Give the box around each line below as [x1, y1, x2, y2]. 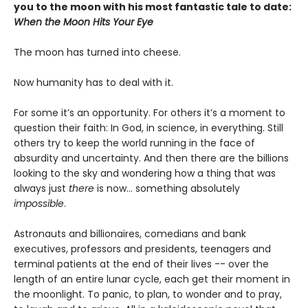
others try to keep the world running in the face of [14, 136, 255, 151]
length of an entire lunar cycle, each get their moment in [14, 272, 290, 287]
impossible [14, 197, 64, 211]
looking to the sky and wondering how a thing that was [14, 166, 276, 181]
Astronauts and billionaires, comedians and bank [14, 227, 246, 241]
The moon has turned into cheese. [14, 45, 181, 60]
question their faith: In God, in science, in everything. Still [14, 121, 283, 135]
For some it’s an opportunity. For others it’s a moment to [14, 106, 285, 120]
